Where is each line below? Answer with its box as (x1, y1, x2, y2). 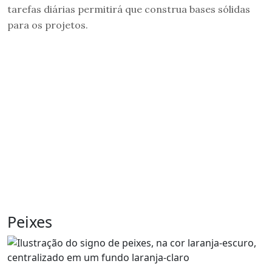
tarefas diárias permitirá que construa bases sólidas (7, 2, 250, 15)
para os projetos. (7, 18, 88, 31)
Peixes (7, 211, 52, 232)
